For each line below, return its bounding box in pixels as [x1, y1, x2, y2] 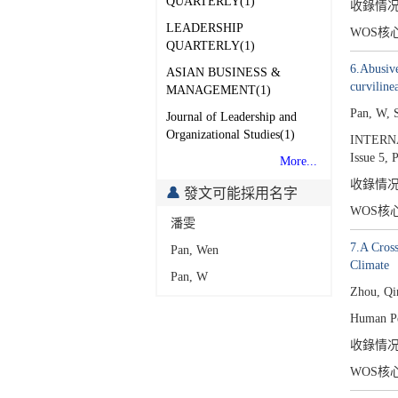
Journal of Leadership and [166, 109, 297, 123]
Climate [349, 259, 389, 272]
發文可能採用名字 [180, 185, 298, 201]
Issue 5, [349, 151, 388, 164]
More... [279, 154, 317, 168]
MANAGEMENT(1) [166, 83, 271, 97]
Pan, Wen [171, 243, 219, 257]
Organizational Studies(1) [166, 127, 295, 141]
